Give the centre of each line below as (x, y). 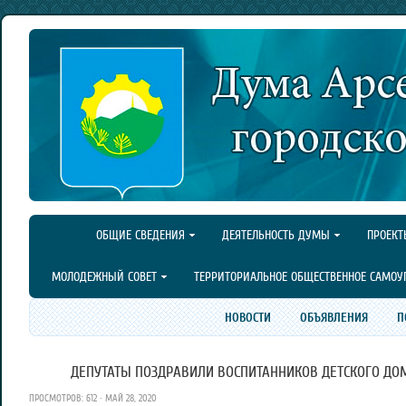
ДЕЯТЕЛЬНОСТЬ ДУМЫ (276, 235)
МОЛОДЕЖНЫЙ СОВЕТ (104, 277)
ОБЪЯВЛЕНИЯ (333, 317)
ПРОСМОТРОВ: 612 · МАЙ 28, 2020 (93, 398)
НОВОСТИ (247, 317)
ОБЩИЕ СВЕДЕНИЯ (140, 235)
